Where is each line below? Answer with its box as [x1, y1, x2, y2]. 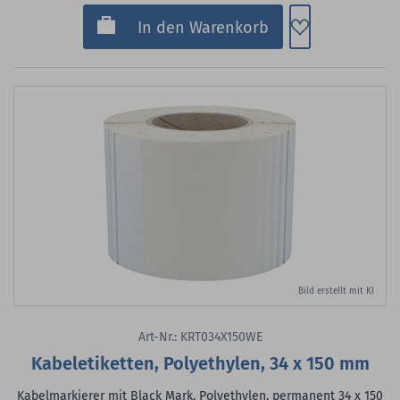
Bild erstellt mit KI [298, 286, 374, 296]
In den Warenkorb [137, 18, 269, 37]
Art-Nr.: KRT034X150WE [137, 329, 262, 345]
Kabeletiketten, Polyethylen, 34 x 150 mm [30, 353, 370, 374]
